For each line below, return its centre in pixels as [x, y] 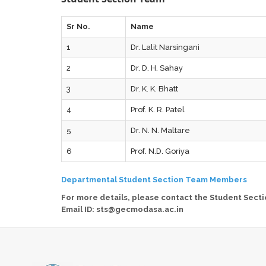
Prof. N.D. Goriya [160, 151]
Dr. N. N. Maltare [161, 130]
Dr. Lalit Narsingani [165, 47]
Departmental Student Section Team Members [154, 180]
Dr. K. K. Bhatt [155, 89]
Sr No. [79, 26]
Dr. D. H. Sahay [157, 68]
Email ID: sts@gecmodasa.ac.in [123, 209]
